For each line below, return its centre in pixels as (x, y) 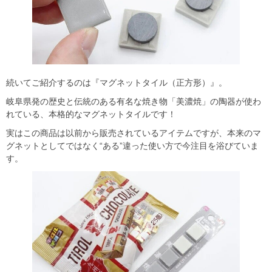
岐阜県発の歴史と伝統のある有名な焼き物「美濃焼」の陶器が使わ (134, 101)
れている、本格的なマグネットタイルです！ (91, 114)
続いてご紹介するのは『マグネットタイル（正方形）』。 (117, 82)
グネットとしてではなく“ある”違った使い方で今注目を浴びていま (132, 145)
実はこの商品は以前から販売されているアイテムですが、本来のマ (134, 133)
